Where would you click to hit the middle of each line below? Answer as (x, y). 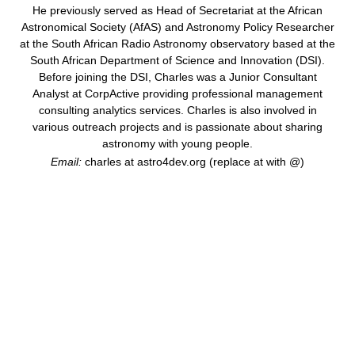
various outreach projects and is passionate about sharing (177, 128)
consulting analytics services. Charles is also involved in (177, 111)
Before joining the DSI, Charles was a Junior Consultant (177, 78)
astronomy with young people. (177, 144)
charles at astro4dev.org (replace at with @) (193, 162)
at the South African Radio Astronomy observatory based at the (177, 44)
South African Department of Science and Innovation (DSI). (177, 61)
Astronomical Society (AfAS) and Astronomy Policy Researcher (177, 28)
